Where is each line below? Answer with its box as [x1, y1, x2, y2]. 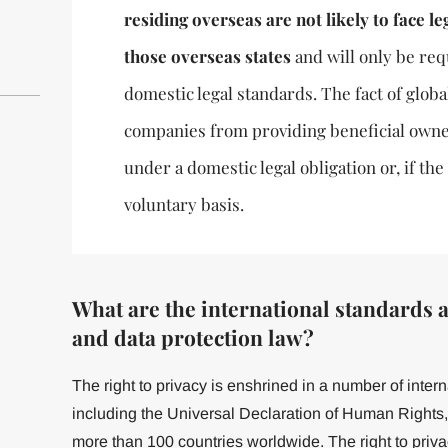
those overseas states [123, 45, 291, 67]
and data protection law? [71, 323, 314, 351]
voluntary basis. [123, 193, 244, 215]
